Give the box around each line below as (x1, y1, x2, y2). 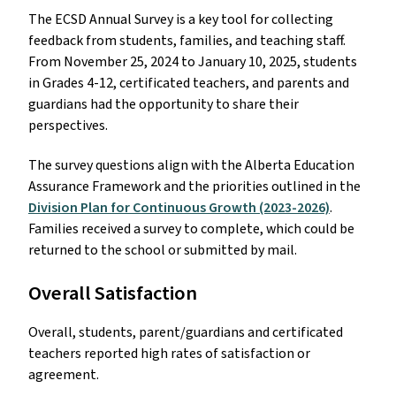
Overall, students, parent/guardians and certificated (28, 323, 343, 343)
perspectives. (28, 116, 108, 136)
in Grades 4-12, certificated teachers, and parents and (28, 73, 349, 94)
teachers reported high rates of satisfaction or (28, 344, 310, 364)
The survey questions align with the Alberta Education (28, 156, 354, 176)
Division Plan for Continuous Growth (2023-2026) (28, 198, 330, 218)
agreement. (28, 365, 99, 385)
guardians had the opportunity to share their (28, 95, 299, 115)
